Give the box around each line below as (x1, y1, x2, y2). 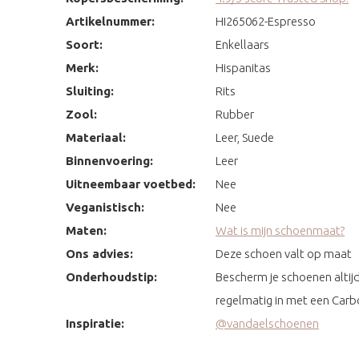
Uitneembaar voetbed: (66, 176, 196, 191)
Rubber (216, 107, 254, 121)
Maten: (66, 223, 107, 237)
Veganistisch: (66, 200, 144, 214)
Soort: (66, 37, 103, 51)
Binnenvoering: (66, 153, 153, 167)
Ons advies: (66, 246, 133, 260)
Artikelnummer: (66, 14, 155, 28)
